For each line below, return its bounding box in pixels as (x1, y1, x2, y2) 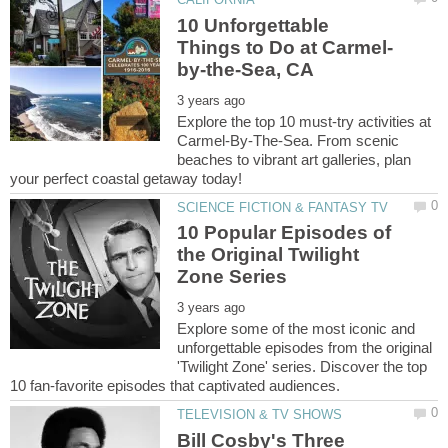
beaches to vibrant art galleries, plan (177, 150, 412, 168)
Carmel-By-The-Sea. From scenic (177, 131, 400, 149)
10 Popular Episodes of (177, 222, 392, 244)
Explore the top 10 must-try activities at (177, 112, 432, 130)
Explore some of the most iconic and (177, 320, 416, 338)
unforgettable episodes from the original (177, 339, 433, 357)
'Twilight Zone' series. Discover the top (177, 358, 428, 376)
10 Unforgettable (177, 14, 330, 36)
